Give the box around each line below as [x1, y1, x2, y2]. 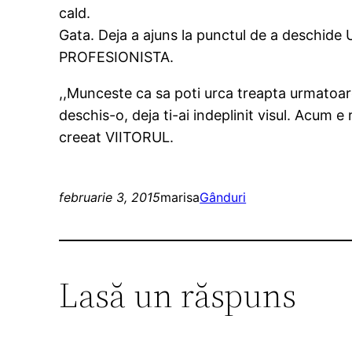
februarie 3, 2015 [59, 189, 161, 206]
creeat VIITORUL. [59, 129, 174, 146]
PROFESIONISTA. [59, 49, 174, 66]
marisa [160, 189, 200, 206]
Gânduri [200, 189, 247, 206]
